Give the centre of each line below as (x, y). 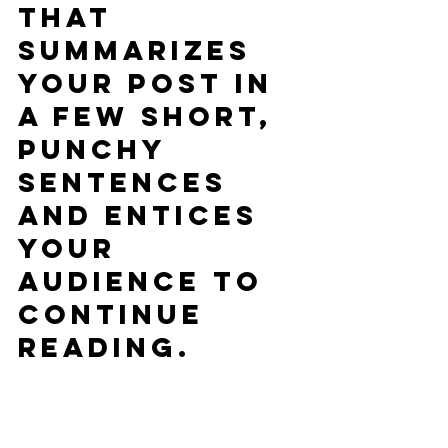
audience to (146, 281)
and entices (144, 215)
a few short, (151, 116)
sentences (128, 182)
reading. (104, 347)
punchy (97, 149)
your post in (151, 83)
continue (117, 314)
